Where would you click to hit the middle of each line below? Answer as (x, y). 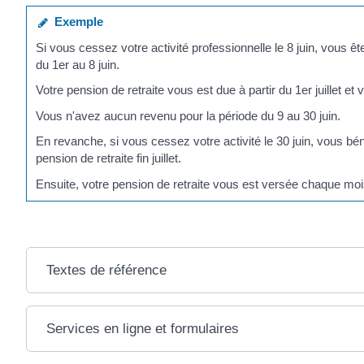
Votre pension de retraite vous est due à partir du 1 (169, 90)
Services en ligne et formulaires (142, 329)
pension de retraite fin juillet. (109, 158)
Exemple (76, 22)
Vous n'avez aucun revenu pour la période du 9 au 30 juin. (188, 115)
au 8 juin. (95, 64)
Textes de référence (106, 270)
